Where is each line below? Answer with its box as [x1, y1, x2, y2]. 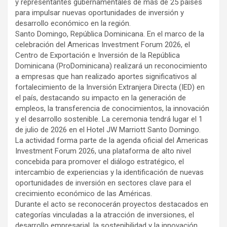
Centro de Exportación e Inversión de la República [15, 50, 180, 60]
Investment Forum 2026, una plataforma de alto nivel [15, 146, 191, 156]
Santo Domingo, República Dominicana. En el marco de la [15, 29, 204, 39]
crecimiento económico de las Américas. [15, 188, 152, 198]
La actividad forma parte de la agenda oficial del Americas [15, 135, 208, 145]
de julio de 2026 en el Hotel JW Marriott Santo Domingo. [15, 125, 201, 134]
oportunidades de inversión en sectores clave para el [15, 178, 191, 187]
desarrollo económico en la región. [15, 18, 131, 28]
